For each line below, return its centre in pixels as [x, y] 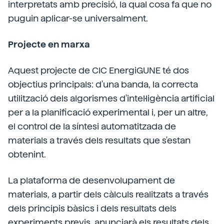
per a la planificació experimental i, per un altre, [108, 112]
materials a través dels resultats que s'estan [99, 140]
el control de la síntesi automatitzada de [92, 126]
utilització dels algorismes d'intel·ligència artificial [111, 98]
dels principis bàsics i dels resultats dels [92, 208]
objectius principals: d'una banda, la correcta [103, 84]
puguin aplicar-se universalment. [78, 18]
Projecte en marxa [49, 44]
